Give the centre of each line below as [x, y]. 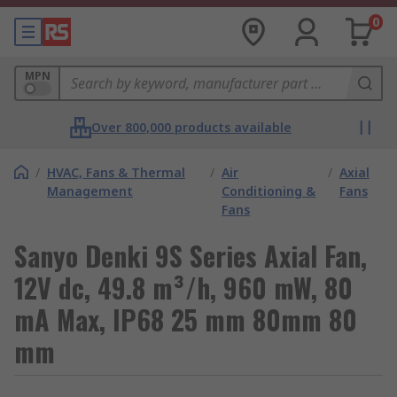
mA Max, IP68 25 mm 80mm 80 [186, 319]
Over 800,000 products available [191, 127]
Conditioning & [269, 191]
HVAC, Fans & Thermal [116, 172]
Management [90, 191]
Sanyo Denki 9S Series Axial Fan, [191, 256]
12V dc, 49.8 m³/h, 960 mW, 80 [183, 288]
